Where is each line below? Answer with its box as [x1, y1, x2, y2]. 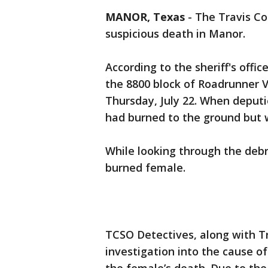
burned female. [105, 160, 185, 175]
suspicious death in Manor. [105, 26, 248, 41]
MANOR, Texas [105, 10, 185, 24]
